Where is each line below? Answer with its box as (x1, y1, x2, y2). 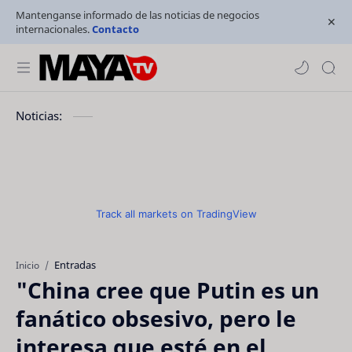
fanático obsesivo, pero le (16, 303, 296, 333)
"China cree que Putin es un (16, 275, 319, 305)
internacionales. (16, 22, 92, 36)
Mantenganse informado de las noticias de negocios (16, 8, 259, 22)
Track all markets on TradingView (95, 207, 257, 220)
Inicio (16, 258, 39, 271)
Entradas (54, 258, 96, 272)
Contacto (92, 22, 139, 36)
